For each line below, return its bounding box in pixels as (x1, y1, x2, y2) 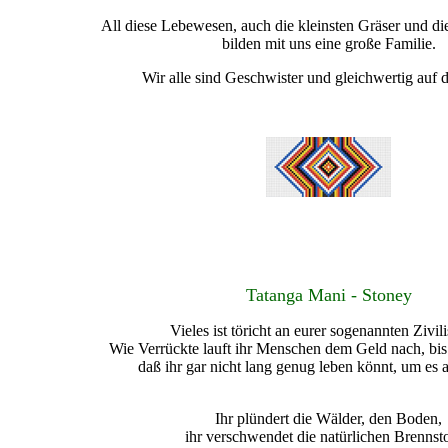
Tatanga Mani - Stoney (245, 284, 412, 305)
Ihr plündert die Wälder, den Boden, (215, 409, 442, 427)
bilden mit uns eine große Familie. (221, 34, 436, 52)
